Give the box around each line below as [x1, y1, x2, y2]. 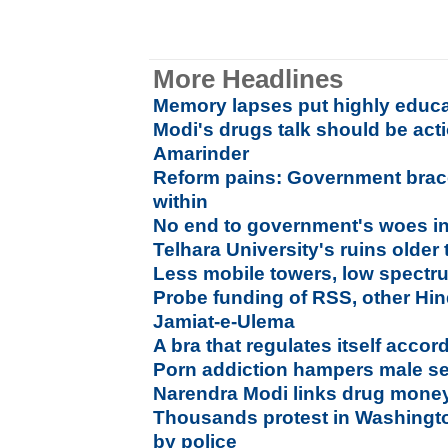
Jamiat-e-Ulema [153, 311, 296, 332]
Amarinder [153, 143, 250, 164]
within [153, 191, 209, 212]
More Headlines [153, 65, 344, 93]
